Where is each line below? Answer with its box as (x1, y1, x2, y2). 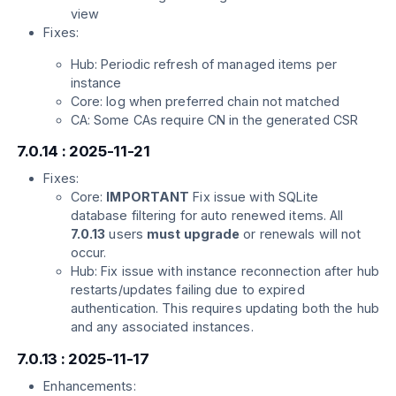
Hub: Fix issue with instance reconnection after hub (70, 263, 379, 279)
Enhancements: (43, 377, 136, 393)
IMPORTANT (106, 189, 190, 205)
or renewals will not (240, 226, 362, 242)
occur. (70, 245, 107, 261)
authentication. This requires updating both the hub (70, 301, 379, 316)
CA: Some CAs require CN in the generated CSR (70, 111, 359, 127)
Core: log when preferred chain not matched (70, 93, 339, 109)
